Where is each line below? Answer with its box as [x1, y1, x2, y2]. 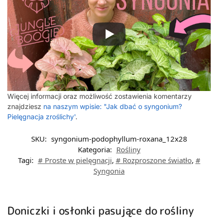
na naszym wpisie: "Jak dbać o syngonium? [43, 102, 182, 111]
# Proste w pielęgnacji [37, 155, 112, 165]
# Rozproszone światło [115, 155, 192, 165]
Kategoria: [77, 145, 114, 155]
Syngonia [93, 166, 125, 176]
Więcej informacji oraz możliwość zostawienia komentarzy [7, 92, 192, 101]
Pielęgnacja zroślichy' [7, 112, 75, 121]
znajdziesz [7, 102, 43, 111]
